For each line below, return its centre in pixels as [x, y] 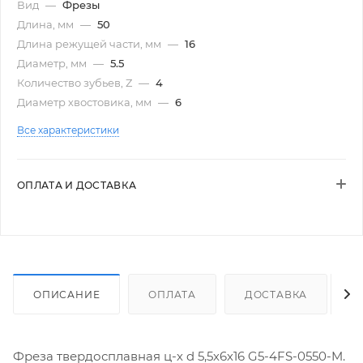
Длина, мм [47, 25]
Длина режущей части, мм [90, 44]
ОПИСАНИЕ [67, 295]
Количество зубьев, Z [76, 83]
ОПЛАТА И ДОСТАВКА [77, 186]
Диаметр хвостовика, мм [85, 102]
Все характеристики [68, 130]
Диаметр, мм [53, 64]
